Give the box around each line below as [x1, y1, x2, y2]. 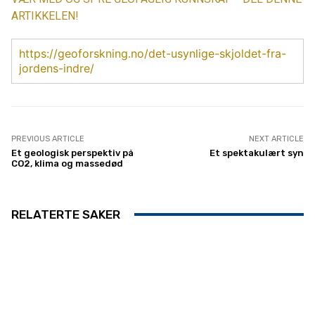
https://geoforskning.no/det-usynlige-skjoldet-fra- [19, 46, 286, 60]
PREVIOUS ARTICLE [11, 134, 84, 143]
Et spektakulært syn [209, 147, 304, 158]
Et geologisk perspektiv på [11, 147, 134, 158]
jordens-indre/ [19, 60, 94, 75]
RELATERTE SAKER [11, 207, 120, 221]
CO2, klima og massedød [11, 157, 123, 169]
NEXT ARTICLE [248, 134, 304, 143]
